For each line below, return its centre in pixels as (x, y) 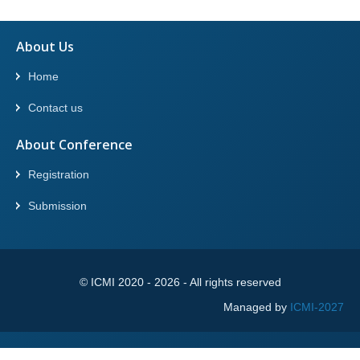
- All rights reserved (230, 282)
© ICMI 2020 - (117, 282)
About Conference (74, 145)
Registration (59, 175)
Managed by (257, 307)
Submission (57, 206)
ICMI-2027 (317, 307)
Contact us (55, 108)
